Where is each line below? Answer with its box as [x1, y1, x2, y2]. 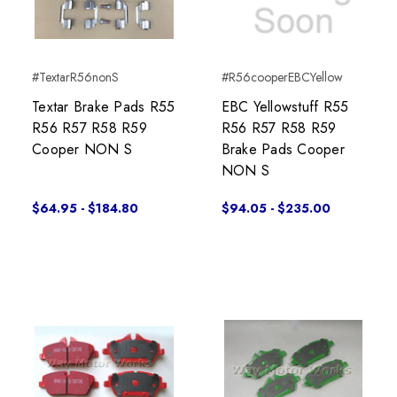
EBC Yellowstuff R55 [221, 97, 349, 118]
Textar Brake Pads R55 [32, 97, 175, 118]
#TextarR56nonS [32, 68, 119, 87]
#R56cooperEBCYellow [221, 68, 343, 87]
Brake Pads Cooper [221, 139, 345, 160]
